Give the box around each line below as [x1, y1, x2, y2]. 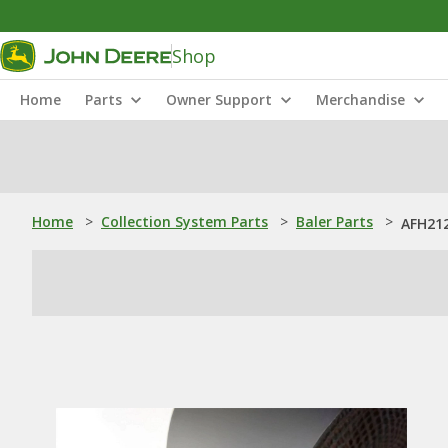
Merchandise [316, 90, 405, 109]
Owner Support [166, 90, 272, 109]
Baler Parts [296, 212, 373, 231]
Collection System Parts [101, 212, 268, 231]
